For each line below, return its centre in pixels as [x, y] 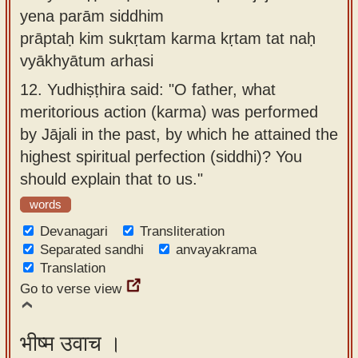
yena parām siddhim [92, 16]
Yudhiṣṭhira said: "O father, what [161, 89]
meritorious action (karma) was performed [169, 111]
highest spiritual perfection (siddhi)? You [161, 156]
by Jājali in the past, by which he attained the [179, 134]
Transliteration [182, 231]
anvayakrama [216, 250]
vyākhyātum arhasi [87, 60]
